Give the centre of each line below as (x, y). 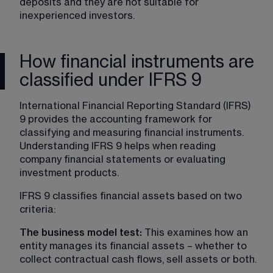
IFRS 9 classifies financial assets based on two (132, 196)
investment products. (69, 173)
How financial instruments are (137, 62)
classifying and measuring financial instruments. (133, 133)
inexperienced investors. (77, 16)
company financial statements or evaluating (124, 159)
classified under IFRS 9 (111, 80)
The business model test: (82, 232)
